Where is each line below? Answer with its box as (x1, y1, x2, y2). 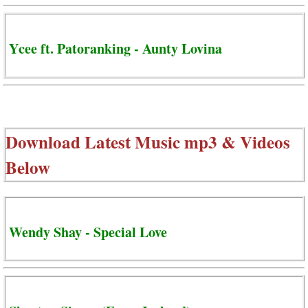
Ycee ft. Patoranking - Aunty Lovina (9, 38, 222, 58)
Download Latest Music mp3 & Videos (5, 129, 290, 155)
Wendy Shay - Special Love (9, 222, 167, 243)
